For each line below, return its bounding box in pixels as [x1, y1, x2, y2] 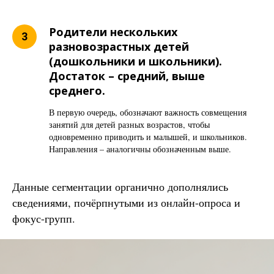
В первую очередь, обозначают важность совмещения [49, 106, 246, 118]
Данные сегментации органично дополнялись [12, 179, 228, 194]
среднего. [49, 83, 105, 98]
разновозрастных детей [49, 39, 189, 54]
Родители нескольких [49, 24, 177, 39]
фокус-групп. [12, 210, 75, 226]
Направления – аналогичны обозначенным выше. [49, 143, 231, 155]
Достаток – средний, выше [49, 68, 205, 83]
